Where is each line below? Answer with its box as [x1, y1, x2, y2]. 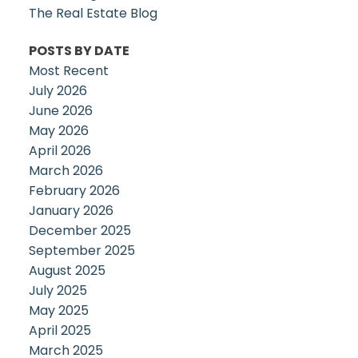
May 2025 [28, 301, 89, 320]
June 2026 [28, 101, 93, 121]
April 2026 [28, 141, 91, 161]
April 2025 [28, 321, 91, 340]
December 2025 [28, 221, 131, 241]
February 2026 [28, 181, 120, 201]
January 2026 [28, 201, 113, 221]
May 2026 [28, 121, 89, 141]
